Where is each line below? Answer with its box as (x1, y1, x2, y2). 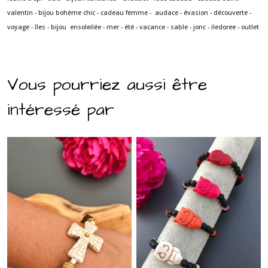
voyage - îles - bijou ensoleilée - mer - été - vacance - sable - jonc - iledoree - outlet (7, 22, 259, 31)
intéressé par (7, 98, 114, 121)
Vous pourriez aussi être (7, 72, 207, 96)
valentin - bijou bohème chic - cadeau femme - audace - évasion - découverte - (7, 8, 251, 17)
